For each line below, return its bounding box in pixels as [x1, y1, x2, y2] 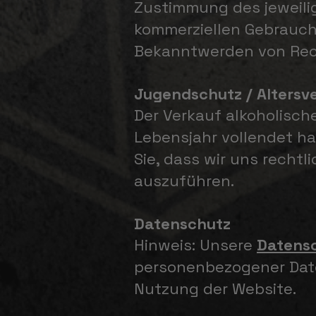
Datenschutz [134, 214, 231, 233]
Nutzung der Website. [134, 279, 296, 298]
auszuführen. [134, 171, 234, 190]
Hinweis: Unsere [134, 235, 257, 255]
